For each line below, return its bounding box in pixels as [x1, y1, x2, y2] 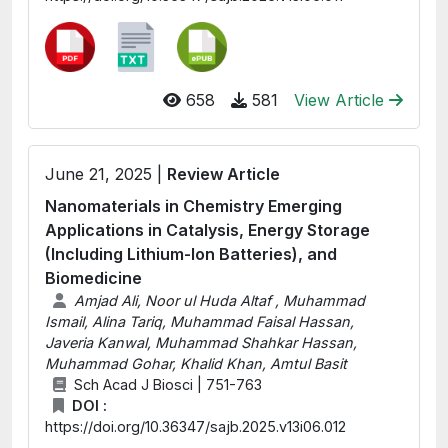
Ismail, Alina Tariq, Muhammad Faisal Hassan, [45, 313, 354, 330]
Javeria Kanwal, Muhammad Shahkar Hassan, [45, 334, 357, 351]
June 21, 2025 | [45, 164, 167, 184]
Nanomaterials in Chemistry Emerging [45, 196, 342, 216]
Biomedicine [45, 268, 142, 288]
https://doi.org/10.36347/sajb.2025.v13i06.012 [45, 418, 346, 435]
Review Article [167, 164, 280, 184]
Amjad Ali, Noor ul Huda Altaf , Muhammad [73, 292, 365, 309]
